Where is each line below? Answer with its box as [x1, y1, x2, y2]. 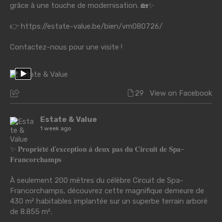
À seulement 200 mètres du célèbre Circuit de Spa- [10, 175, 183, 185]
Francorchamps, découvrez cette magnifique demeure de [10, 186, 204, 195]
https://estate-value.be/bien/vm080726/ [21, 21, 163, 31]
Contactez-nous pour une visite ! [10, 42, 122, 52]
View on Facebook [150, 88, 212, 98]
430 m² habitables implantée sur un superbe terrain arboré [10, 196, 208, 206]
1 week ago [40, 124, 71, 132]
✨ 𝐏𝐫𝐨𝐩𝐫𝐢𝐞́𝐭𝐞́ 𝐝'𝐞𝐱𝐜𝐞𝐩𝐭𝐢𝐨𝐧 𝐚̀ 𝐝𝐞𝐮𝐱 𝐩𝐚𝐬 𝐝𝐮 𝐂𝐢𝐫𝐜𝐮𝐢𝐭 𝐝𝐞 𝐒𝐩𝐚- [10, 144, 184, 154]
